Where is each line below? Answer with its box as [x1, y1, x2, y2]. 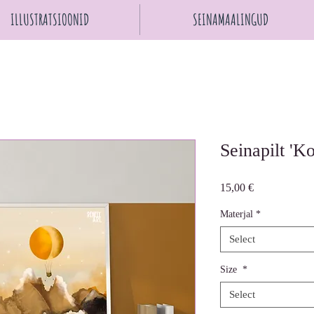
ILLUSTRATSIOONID [10, 10, 89, 29]
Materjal [220, 208, 253, 219]
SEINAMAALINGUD [192, 10, 268, 29]
